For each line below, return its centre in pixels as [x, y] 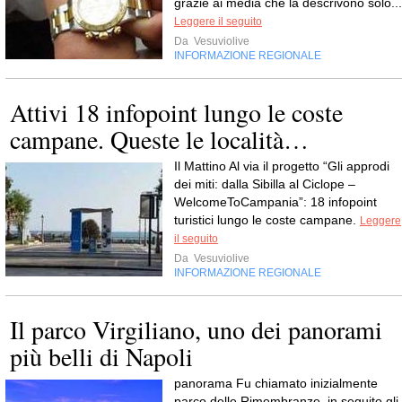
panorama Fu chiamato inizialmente [276, 384]
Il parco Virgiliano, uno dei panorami [196, 330]
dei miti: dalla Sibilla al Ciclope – [265, 184]
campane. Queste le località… [159, 140]
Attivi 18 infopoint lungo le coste [176, 113]
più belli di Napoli [101, 357]
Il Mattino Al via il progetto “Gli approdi [282, 166]
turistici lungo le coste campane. [267, 220]
